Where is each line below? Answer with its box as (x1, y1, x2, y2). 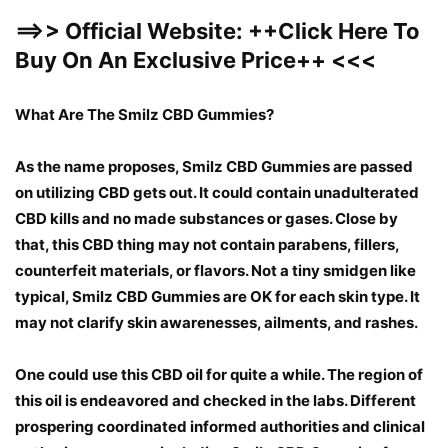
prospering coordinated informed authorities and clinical (15, 417, 425, 437)
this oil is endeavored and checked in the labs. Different (15, 391, 416, 411)
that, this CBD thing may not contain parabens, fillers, (15, 235, 399, 255)
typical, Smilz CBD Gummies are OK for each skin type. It (15, 287, 420, 307)
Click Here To (278, 18, 420, 45)
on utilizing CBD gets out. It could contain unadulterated (15, 183, 419, 203)
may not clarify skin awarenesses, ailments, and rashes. (15, 313, 418, 333)
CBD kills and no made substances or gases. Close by (15, 209, 398, 229)
